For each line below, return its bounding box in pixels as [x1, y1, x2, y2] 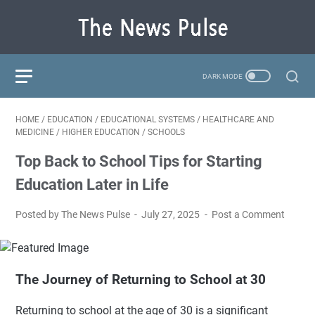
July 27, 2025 [141, 209, 202, 220]
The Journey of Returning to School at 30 [15, 271, 266, 288]
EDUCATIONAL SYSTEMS [101, 115, 195, 124]
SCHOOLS [148, 127, 185, 137]
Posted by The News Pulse [15, 209, 132, 220]
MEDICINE [15, 127, 54, 137]
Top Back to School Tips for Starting [15, 153, 262, 170]
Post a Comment [211, 209, 285, 220]
